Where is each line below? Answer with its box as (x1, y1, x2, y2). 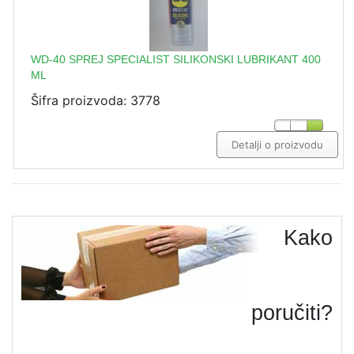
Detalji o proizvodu (232, 137, 323, 151)
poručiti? (251, 300, 333, 325)
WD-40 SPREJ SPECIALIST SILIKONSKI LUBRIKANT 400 (31, 52, 321, 66)
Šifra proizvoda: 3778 (31, 92, 160, 108)
